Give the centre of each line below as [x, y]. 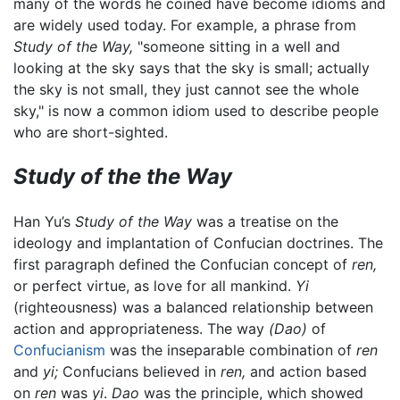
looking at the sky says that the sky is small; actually [192, 67]
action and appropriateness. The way [141, 328]
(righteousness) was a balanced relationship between [193, 307]
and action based [306, 371]
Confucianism [59, 350]
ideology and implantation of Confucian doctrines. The [198, 242]
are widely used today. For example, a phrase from [185, 25]
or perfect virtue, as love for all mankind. [154, 285]
